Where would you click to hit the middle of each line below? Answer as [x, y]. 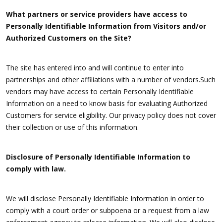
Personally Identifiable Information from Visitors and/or [106, 26]
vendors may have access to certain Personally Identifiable [100, 92]
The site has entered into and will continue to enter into [95, 68]
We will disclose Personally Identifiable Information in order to [105, 199]
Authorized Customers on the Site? [69, 38]
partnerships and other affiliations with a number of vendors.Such [111, 80]
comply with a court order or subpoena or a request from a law [108, 211]
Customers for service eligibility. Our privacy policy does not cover [111, 115]
